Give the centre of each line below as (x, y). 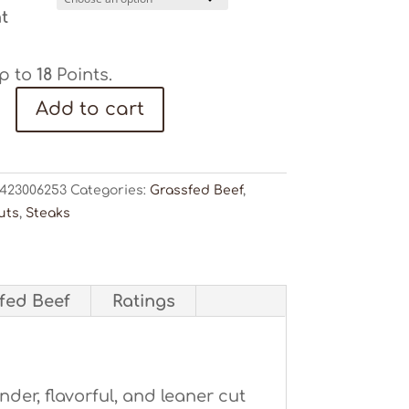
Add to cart (90, 109)
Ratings (143, 301)
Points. (82, 75)
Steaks (47, 213)
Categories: (110, 190)
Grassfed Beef (196, 190)
